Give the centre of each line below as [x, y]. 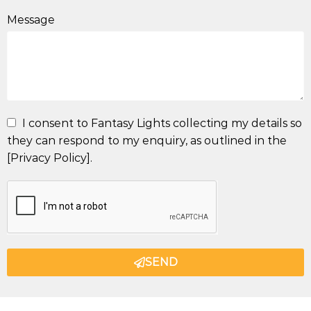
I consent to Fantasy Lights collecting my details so [162, 123]
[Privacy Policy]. [50, 158]
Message [31, 19]
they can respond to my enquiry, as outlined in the [147, 140]
